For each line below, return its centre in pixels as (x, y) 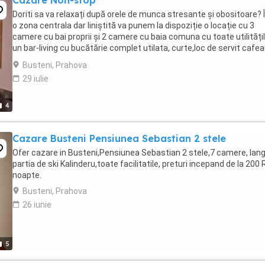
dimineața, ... (36, 59)
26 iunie (37, 205)
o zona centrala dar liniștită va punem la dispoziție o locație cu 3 (133, 25)
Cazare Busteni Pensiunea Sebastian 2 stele (119, 138)
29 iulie (35, 79)
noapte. (27, 175)
